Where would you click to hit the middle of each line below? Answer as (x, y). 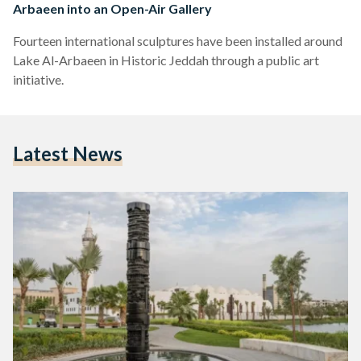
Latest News (68, 153)
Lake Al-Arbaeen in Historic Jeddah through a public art (166, 60)
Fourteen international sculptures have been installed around (178, 40)
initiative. (38, 79)
